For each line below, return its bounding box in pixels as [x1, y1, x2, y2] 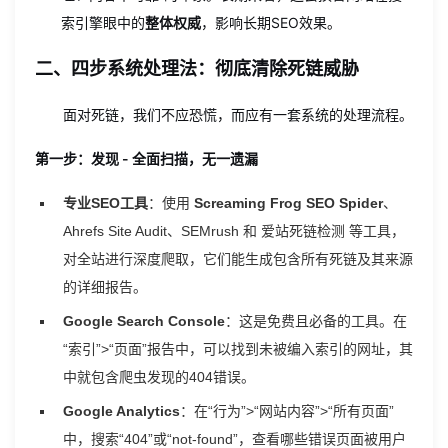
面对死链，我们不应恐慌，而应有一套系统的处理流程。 [63, 106, 413, 123]
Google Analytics [63, 403, 180, 419]
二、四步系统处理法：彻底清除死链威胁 [35, 58, 359, 79]
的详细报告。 [63, 279, 147, 295]
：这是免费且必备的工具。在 [225, 313, 407, 329]
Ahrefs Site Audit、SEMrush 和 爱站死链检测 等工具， [63, 223, 405, 239]
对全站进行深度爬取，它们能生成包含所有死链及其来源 [63, 251, 413, 267]
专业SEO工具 [63, 195, 148, 211]
